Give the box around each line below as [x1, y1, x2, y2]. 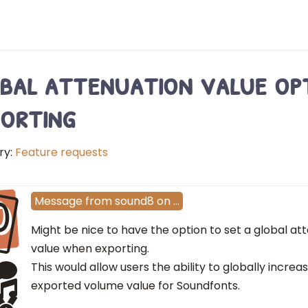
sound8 [115, 193, 154, 210]
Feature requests [15, 144, 108, 160]
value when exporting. [31, 241, 149, 257]
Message [34, 193, 82, 210]
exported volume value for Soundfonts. [31, 278, 240, 294]
